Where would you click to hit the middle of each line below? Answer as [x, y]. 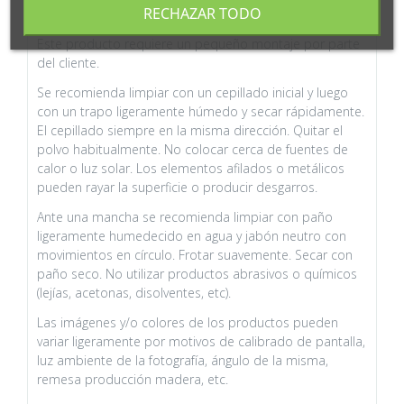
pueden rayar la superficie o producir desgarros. [177, 187]
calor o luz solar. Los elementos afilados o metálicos [191, 168]
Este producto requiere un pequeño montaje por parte [198, 43]
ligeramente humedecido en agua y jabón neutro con [192, 235]
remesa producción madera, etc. [133, 379]
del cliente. [68, 62]
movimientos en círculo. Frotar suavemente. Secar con [195, 254]
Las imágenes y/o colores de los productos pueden [188, 322]
